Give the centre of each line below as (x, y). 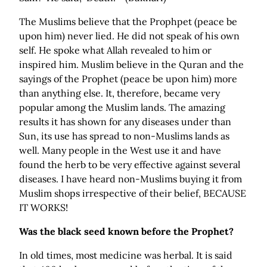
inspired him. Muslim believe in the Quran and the (131, 65)
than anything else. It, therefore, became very (119, 93)
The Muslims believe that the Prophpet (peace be (128, 22)
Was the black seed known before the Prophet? (126, 232)
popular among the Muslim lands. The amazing (122, 108)
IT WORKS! (44, 208)
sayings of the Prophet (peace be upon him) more (128, 79)
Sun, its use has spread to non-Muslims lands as (124, 136)
